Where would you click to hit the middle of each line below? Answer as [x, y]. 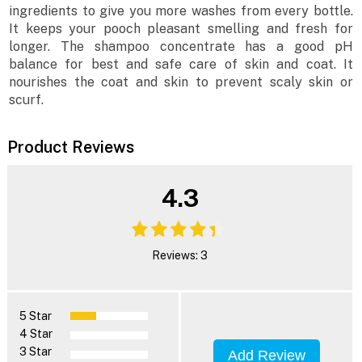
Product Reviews [70, 147]
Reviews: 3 [180, 255]
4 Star [36, 333]
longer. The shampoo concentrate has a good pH [181, 47]
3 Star [35, 351]
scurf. [27, 100]
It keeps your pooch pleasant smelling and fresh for [181, 29]
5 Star [35, 316]
